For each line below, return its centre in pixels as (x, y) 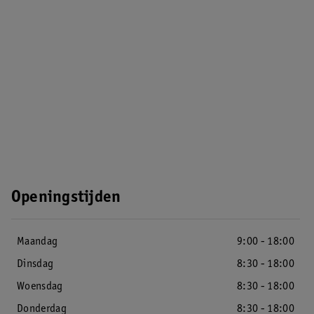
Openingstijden (66, 198)
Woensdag (40, 287)
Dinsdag (35, 264)
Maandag (37, 242)
